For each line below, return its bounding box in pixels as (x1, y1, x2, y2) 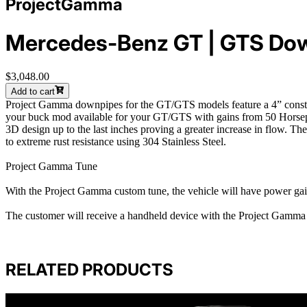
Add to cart (11, 86, 55, 97)
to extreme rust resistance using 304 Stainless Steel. (5, 135, 226, 147)
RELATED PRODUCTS (5, 260, 173, 280)
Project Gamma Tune (5, 160, 97, 172)
